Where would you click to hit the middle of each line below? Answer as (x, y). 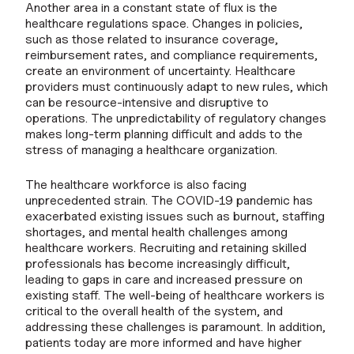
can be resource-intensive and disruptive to (147, 102)
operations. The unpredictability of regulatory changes (176, 118)
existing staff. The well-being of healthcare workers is (175, 295)
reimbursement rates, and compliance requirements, (171, 55)
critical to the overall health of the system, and (154, 311)
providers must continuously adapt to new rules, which (177, 86)
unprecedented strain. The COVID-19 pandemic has (169, 200)
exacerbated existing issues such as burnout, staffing (175, 216)
